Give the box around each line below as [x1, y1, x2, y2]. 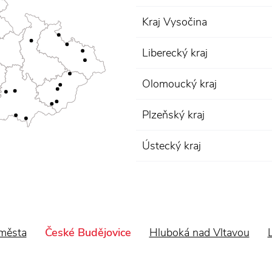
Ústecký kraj [142, 138, 201, 153]
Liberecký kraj [142, 46, 208, 60]
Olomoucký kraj [142, 76, 217, 91]
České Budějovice [44, 225, 131, 240]
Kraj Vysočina [142, 15, 207, 29]
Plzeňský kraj [142, 107, 205, 122]
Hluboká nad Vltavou [149, 225, 250, 240]
